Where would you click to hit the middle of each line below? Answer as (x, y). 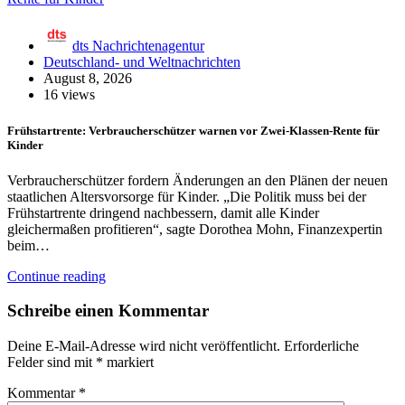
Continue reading (57, 276)
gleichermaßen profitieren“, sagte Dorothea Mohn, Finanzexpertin (195, 229)
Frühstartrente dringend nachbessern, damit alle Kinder (163, 212)
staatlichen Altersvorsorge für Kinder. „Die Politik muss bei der (187, 196)
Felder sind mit (52, 363)
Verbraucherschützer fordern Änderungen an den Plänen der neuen (198, 180)
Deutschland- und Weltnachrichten (142, 62)
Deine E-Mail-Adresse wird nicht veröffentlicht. (144, 346)
